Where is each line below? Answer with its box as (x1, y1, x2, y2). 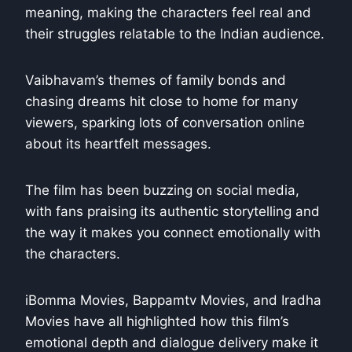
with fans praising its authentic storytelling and (25, 203, 320, 219)
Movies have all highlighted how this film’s (25, 313, 289, 329)
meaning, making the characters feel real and (25, 4, 311, 20)
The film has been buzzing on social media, (25, 181, 299, 198)
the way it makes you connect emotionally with (25, 224, 321, 240)
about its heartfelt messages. (25, 135, 211, 152)
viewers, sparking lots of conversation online (25, 114, 305, 130)
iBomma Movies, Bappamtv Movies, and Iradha (25, 291, 321, 308)
